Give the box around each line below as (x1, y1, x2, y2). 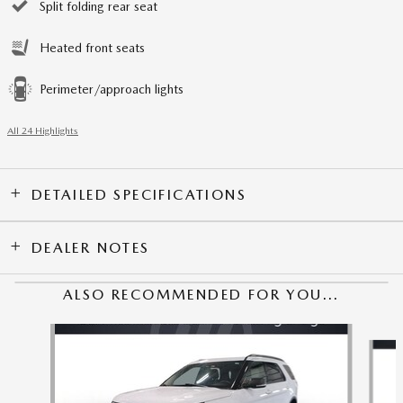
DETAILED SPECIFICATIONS (31, 185, 247, 203)
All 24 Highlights (7, 124, 78, 137)
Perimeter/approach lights (40, 81, 184, 96)
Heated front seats (40, 40, 145, 55)
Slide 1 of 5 (6, 324, 69, 339)
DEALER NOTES (31, 238, 150, 256)
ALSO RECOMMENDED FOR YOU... (63, 285, 340, 303)
